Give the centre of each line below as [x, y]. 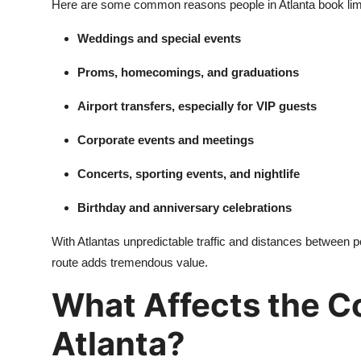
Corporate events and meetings [166, 140]
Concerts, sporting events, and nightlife [189, 174]
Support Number [63, 132]
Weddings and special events [159, 38]
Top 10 [33, 53]
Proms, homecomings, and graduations [188, 72]
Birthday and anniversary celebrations [185, 207]
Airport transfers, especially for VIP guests [197, 106]
